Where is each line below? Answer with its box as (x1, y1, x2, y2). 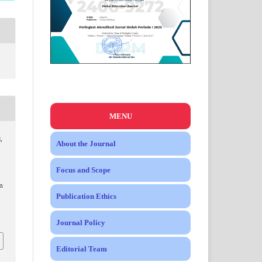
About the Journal (56, 139, 116, 149)
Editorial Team (56, 244, 107, 254)
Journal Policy (56, 218, 105, 227)
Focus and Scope (56, 166, 111, 175)
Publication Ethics (56, 192, 116, 201)
